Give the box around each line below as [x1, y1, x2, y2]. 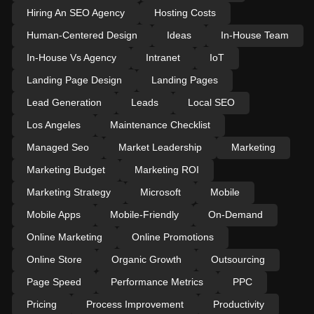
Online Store [26, 253, 82, 265]
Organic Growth [111, 253, 182, 265]
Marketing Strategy [26, 186, 111, 198]
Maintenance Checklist [109, 118, 210, 130]
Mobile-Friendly [109, 208, 179, 220]
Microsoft [139, 186, 181, 198]
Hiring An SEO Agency [26, 6, 125, 18]
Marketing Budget [26, 163, 105, 175]
